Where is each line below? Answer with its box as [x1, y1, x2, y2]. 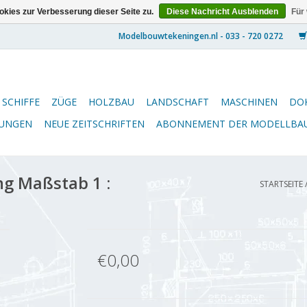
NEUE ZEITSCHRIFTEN [44, 117, 145, 130]
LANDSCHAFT [146, 95, 209, 108]
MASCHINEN [221, 95, 278, 108]
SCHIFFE [2, 95, 40, 108]
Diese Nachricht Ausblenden [167, 7, 278, 16]
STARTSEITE [260, 178, 303, 190]
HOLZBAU [88, 95, 134, 108]
